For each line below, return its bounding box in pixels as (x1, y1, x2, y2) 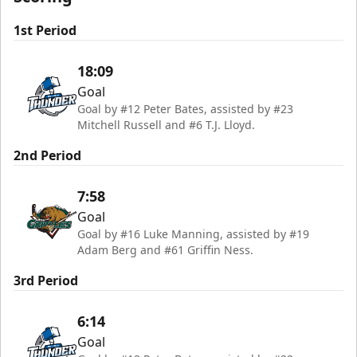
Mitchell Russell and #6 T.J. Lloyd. (77, 117, 255, 132)
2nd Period (14, 147, 81, 164)
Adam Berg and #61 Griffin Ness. (77, 242, 253, 257)
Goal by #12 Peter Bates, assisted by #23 (77, 101, 293, 116)
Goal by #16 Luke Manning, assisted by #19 (77, 226, 309, 241)
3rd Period (14, 272, 78, 289)
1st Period (14, 22, 76, 39)
